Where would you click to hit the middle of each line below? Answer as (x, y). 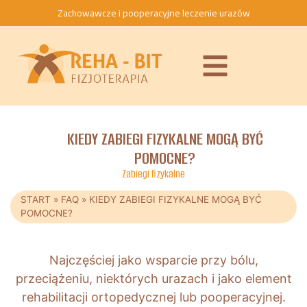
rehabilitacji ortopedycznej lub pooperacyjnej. (153, 297)
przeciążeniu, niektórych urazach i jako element (153, 279)
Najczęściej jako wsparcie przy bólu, (153, 260)
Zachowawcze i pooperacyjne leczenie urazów (153, 13)
